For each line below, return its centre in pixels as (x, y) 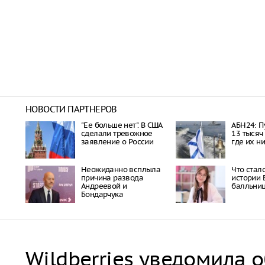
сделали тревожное (117, 133)
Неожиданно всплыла (121, 169)
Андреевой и (104, 186)
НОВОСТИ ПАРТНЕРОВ (71, 109)
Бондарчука (102, 194)
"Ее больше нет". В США (122, 125)
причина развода (112, 178)
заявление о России (117, 142)
